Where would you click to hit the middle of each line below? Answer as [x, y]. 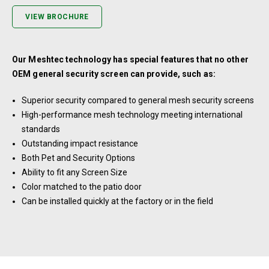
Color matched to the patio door [82, 187]
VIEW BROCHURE [57, 17]
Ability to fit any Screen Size [74, 173]
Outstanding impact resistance [80, 144]
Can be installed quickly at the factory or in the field [117, 201]
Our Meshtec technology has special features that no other [130, 60]
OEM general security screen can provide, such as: [114, 74]
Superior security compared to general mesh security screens [138, 101]
